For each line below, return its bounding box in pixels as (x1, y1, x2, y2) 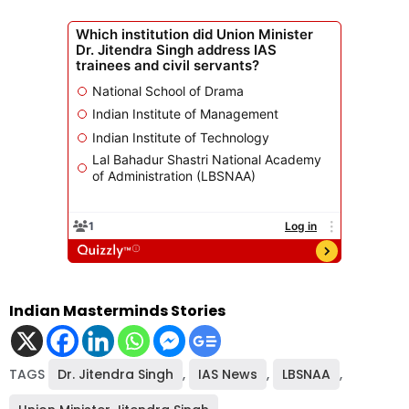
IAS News (198, 364, 257, 383)
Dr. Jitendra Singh (58, 364, 173, 383)
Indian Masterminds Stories (9, 299, 225, 321)
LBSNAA (282, 364, 330, 383)
